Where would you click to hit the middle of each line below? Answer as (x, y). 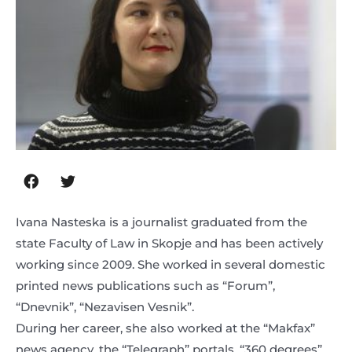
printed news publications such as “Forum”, (145, 286)
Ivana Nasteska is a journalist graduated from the (161, 222)
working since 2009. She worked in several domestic (170, 265)
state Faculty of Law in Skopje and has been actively (169, 244)
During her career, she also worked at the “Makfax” (165, 328)
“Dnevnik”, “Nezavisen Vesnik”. (105, 307)
